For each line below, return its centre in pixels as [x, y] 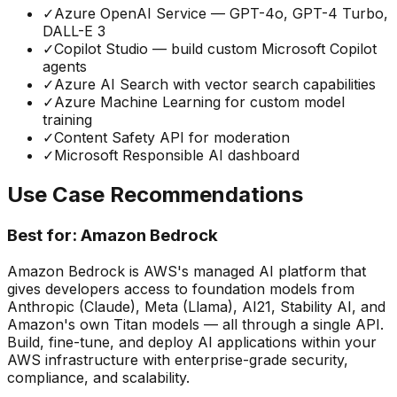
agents [65, 67]
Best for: [42, 235]
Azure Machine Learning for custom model [199, 102]
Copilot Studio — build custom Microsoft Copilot [215, 49]
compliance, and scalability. [98, 377]
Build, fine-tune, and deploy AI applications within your [192, 342]
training [67, 120]
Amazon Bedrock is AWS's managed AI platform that [187, 271]
